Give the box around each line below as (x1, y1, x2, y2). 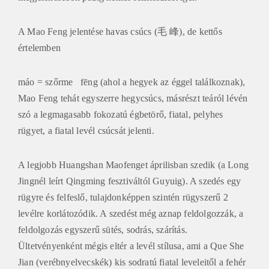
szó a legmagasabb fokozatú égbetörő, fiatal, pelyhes (18, 107, 223, 118)
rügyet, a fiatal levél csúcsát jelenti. (18, 124, 154, 134)
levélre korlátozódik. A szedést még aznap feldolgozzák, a (18, 207, 244, 217)
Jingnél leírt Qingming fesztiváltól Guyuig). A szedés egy (18, 174, 241, 185)
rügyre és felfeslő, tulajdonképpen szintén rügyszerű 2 (18, 190, 228, 201)
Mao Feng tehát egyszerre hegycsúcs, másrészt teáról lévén (18, 91, 248, 102)
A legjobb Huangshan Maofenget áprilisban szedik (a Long (18, 158, 249, 169)
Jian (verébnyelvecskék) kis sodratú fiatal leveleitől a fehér (18, 255, 246, 266)
